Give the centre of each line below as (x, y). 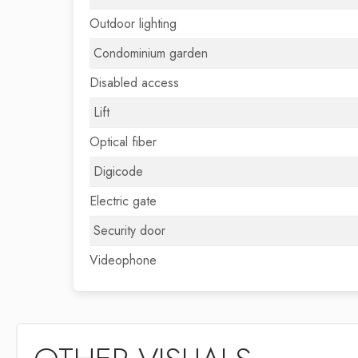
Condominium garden (151, 53)
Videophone (123, 260)
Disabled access (134, 83)
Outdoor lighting (133, 24)
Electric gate (123, 201)
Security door (129, 231)
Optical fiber (123, 142)
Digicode (118, 171)
